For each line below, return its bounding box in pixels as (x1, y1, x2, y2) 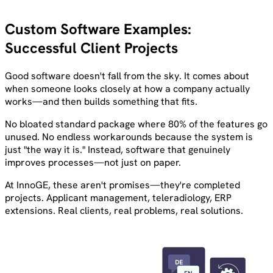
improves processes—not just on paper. (5, 156, 181, 169)
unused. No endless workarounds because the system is (5, 130, 253, 144)
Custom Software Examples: (5, 19, 191, 39)
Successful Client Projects (5, 38, 178, 58)
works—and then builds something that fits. (5, 95, 197, 108)
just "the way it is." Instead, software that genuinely (5, 143, 230, 157)
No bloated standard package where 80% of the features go (5, 118, 268, 131)
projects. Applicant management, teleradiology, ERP (5, 191, 232, 205)
